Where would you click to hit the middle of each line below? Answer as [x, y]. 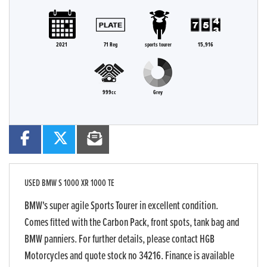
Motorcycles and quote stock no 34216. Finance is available [129, 257]
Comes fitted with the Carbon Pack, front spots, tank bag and [132, 223]
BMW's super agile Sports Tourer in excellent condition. [121, 207]
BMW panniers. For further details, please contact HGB [119, 240]
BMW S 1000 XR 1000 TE [77, 184]
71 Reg [111, 45]
